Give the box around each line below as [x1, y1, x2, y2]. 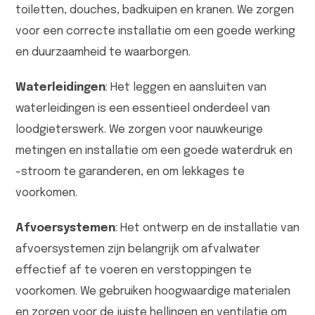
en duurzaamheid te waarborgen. [15, 46, 191, 59]
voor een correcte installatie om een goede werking [15, 25, 295, 38]
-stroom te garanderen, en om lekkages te [15, 166, 245, 179]
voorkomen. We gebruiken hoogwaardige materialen [15, 285, 290, 298]
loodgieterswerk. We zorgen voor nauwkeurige [15, 124, 263, 136]
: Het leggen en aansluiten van [105, 82, 266, 94]
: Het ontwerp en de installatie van [115, 222, 300, 235]
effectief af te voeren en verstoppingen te [15, 264, 252, 277]
